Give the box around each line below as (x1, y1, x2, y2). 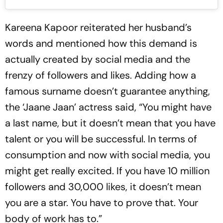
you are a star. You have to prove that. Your (5, 196, 198, 209)
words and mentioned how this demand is (5, 36, 197, 50)
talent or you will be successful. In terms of (5, 132, 197, 145)
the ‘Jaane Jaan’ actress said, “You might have (5, 100, 212, 113)
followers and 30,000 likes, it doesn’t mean (5, 180, 201, 193)
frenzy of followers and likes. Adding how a (5, 68, 196, 82)
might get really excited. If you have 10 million (5, 164, 210, 177)
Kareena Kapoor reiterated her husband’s (5, 20, 192, 34)
